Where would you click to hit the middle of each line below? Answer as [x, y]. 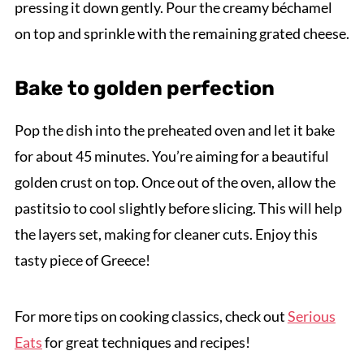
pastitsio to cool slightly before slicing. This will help [178, 208]
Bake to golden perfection [144, 89]
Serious [311, 316]
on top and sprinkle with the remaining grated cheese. [182, 34]
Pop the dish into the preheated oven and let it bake [174, 130]
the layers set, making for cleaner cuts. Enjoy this [166, 234]
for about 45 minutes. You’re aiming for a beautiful [171, 156]
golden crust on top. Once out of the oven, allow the [175, 182]
